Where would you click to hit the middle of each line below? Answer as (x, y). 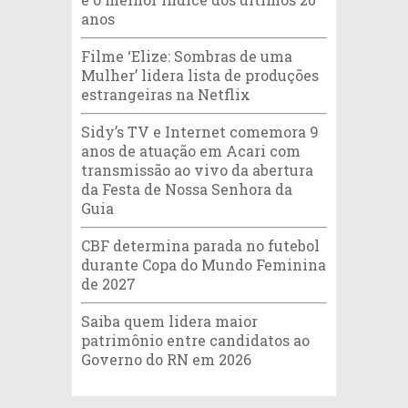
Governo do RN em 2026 (166, 360)
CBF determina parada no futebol (200, 246)
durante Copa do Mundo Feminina (204, 265)
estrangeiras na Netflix (166, 95)
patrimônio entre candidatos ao (195, 341)
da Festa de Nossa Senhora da (187, 189)
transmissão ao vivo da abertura (197, 170)
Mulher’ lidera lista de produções (200, 76)
